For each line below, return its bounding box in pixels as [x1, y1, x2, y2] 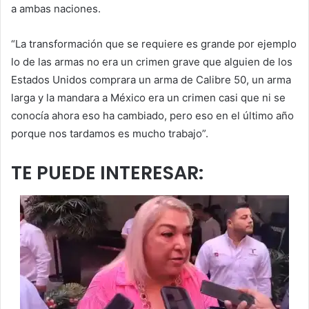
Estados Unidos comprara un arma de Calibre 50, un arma [11, 73, 291, 87]
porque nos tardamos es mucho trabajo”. [11, 127, 208, 141]
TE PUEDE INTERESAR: [11, 160, 203, 186]
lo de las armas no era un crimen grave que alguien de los [11, 55, 292, 69]
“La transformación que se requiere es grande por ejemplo [11, 37, 297, 51]
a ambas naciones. [11, 2, 101, 16]
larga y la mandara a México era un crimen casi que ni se [11, 91, 286, 105]
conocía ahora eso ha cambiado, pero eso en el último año [11, 109, 294, 123]
